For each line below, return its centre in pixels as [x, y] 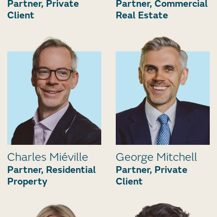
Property [27, 181]
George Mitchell [156, 157]
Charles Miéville [48, 157]
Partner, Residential [52, 170]
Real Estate [142, 15]
